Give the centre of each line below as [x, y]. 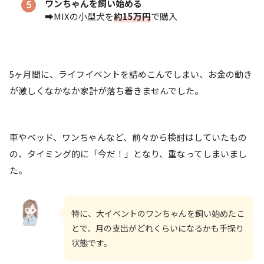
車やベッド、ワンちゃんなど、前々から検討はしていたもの [128, 137]
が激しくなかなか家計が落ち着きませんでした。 [106, 91]
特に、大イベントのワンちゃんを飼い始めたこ [158, 213]
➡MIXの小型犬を [80, 16]
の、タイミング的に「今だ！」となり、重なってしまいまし [128, 153]
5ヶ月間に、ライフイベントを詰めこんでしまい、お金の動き [131, 74]
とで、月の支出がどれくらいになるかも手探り [158, 228]
